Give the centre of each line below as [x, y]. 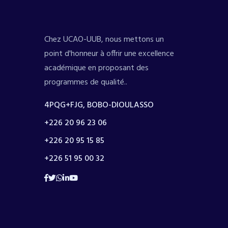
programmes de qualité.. [86, 82]
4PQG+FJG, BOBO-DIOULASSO [99, 105]
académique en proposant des [96, 68]
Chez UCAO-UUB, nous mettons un [104, 40]
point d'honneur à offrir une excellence [109, 54]
